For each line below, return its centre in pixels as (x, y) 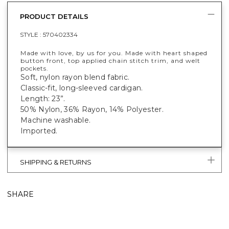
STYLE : (31, 34)
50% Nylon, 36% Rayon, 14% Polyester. (92, 109)
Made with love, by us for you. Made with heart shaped (114, 53)
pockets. (35, 68)
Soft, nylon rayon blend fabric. (76, 77)
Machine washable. (56, 120)
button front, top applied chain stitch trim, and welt (110, 60)
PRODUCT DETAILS (54, 16)
